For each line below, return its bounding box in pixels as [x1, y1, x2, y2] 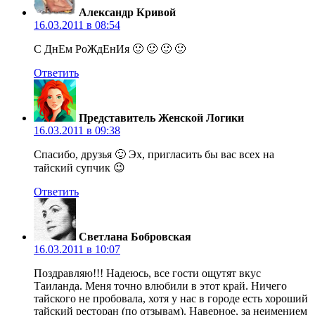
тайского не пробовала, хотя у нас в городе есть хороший [34, 292, 308, 304]
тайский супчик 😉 [34, 161, 125, 174]
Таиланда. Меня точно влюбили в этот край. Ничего [34, 279, 287, 292]
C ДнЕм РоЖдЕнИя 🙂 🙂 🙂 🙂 [34, 42, 186, 55]
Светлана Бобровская [79, 230, 191, 243]
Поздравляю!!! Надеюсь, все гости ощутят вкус [34, 266, 261, 279]
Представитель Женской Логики [79, 111, 244, 124]
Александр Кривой [79, 6, 176, 18]
